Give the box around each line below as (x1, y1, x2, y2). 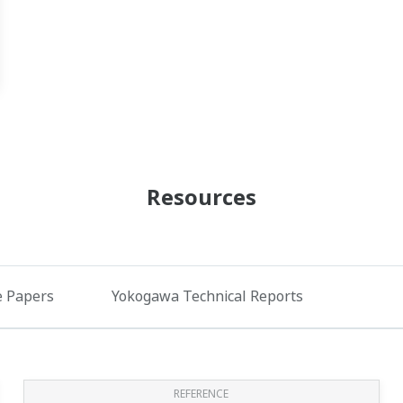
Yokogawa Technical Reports (112, 285, 303, 306)
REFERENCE (174, 385, 229, 401)
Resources (147, 181, 256, 211)
